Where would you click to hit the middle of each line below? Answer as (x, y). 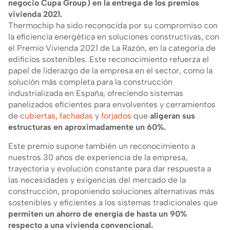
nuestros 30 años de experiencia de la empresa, (98, 157)
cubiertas (38, 116)
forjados (116, 116)
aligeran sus (172, 116)
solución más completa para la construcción (90, 82)
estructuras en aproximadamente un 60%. (87, 127)
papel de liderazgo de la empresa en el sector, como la (110, 71)
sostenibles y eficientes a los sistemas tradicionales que (113, 203)
